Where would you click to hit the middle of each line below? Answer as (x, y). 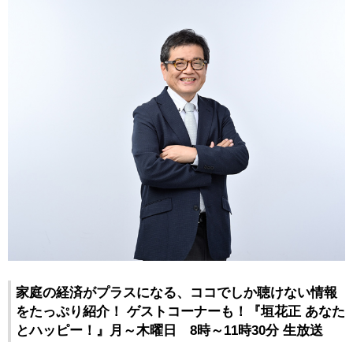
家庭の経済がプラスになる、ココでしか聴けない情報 (176, 293)
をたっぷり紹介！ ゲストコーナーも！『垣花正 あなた (180, 312)
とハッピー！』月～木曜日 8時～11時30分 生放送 (169, 331)
